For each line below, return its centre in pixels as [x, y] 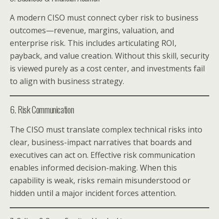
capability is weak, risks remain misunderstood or [100, 180]
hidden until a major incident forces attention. [93, 193]
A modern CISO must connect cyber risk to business [104, 17]
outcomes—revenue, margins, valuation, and [92, 30]
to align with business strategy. [67, 81]
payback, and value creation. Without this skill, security [109, 55]
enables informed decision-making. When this [93, 167]
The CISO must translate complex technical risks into [106, 129]
